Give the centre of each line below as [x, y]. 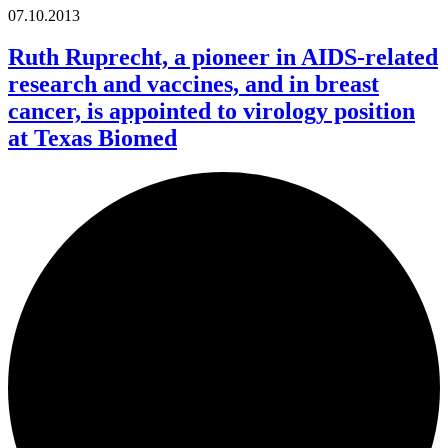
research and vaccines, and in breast [193, 84]
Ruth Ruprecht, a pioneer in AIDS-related [223, 57]
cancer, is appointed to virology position [211, 111]
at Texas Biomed [92, 138]
